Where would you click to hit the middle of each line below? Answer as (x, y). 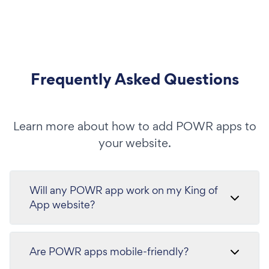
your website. (134, 143)
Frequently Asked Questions (134, 79)
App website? (62, 204)
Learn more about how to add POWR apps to (134, 126)
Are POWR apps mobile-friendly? (109, 251)
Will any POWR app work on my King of (124, 190)
